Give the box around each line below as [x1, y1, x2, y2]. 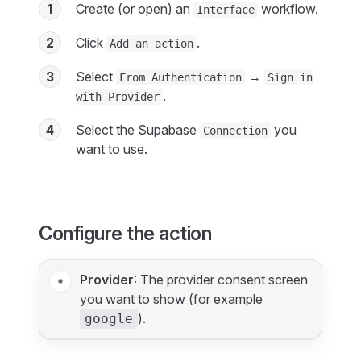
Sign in [268, 71, 313, 84]
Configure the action [39, 222, 212, 245]
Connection [203, 124, 268, 137]
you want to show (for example [80, 291, 263, 307]
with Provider [76, 90, 160, 103]
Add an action [110, 37, 193, 50]
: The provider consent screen [134, 272, 308, 288]
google [85, 311, 133, 326]
